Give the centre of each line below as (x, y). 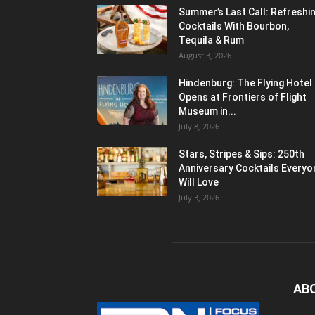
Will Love (199, 182)
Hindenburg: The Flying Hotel (245, 83)
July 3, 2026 (199, 198)
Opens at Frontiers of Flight (243, 97)
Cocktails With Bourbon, (234, 26)
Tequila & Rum (211, 40)
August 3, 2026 (205, 56)
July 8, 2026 (199, 127)
